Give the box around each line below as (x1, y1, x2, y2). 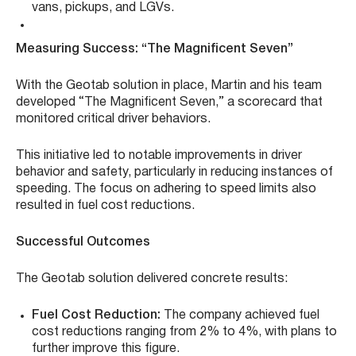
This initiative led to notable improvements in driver (16, 150, 302, 162)
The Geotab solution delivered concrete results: (16, 273, 288, 285)
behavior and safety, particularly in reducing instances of (16, 167, 333, 179)
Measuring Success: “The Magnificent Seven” (16, 44, 293, 56)
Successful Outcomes (16, 237, 150, 249)
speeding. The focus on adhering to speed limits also (16, 184, 316, 195)
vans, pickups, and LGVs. (32, 2, 174, 14)
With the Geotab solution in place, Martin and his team (16, 80, 322, 92)
